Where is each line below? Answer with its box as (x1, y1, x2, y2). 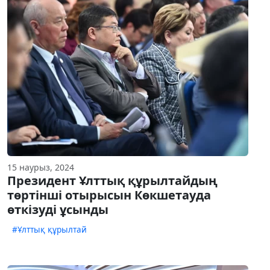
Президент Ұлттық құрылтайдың (7, 172, 218, 189)
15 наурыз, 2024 (7, 162, 74, 174)
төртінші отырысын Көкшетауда (7, 187, 211, 204)
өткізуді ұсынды (7, 201, 108, 218)
